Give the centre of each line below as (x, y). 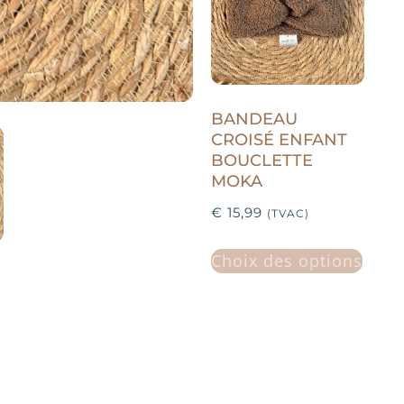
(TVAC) (288, 214)
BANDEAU (254, 119)
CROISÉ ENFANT (279, 140)
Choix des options (287, 261)
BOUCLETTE (262, 161)
